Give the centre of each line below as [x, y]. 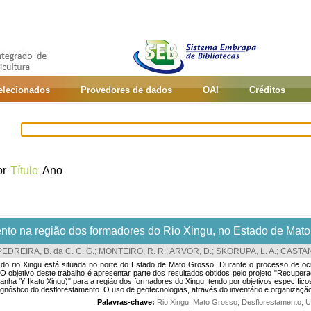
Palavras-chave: [126, 302]
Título [24, 170]
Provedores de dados [126, 90]
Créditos [267, 90]
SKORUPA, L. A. [246, 251]
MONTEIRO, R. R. [132, 251]
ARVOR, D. [191, 251]
